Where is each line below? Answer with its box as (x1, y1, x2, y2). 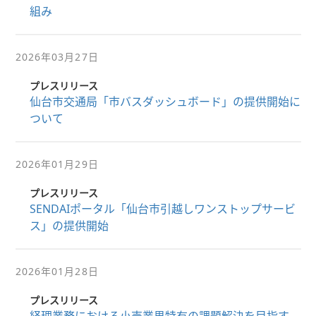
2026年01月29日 (15, 157, 99, 171)
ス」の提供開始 (29, 218, 109, 233)
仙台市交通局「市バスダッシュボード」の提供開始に (29, 94, 300, 109)
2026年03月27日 (15, 50, 99, 63)
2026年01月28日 (15, 265, 99, 278)
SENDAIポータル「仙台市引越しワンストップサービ (29, 201, 296, 217)
